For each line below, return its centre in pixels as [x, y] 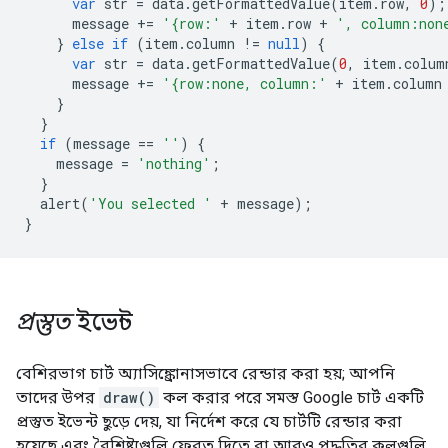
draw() [129, 397]
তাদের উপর [57, 397]
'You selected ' [150, 203]
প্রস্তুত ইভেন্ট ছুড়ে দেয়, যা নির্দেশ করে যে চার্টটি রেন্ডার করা [209, 421]
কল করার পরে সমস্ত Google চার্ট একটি [291, 397]
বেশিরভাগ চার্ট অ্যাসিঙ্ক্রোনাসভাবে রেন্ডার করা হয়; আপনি [205, 373]
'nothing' [174, 163]
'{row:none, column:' [244, 83]
